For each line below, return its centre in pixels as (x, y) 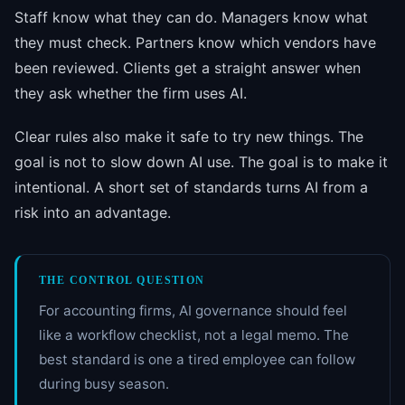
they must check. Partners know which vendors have (195, 42)
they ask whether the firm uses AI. (131, 93)
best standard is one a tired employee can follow (197, 360)
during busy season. (104, 384)
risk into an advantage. (93, 213)
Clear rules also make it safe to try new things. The (189, 137)
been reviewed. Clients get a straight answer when (188, 67)
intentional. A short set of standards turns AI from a (191, 188)
